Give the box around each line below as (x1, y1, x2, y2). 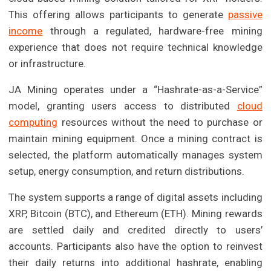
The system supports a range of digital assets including (8, 191, 263, 203)
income (8, 24, 43, 37)
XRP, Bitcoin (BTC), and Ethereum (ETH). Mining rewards (8, 207, 263, 220)
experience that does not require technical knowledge (8, 41, 263, 53)
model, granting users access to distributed (8, 99, 237, 112)
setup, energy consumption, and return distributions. (8, 165, 245, 177)
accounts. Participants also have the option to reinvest (8, 240, 263, 252)
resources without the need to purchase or (57, 116, 263, 128)
